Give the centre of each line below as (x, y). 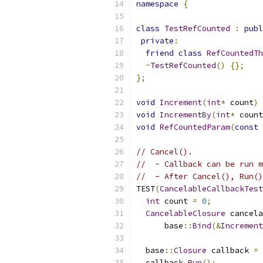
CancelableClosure (186, 213)
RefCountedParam (195, 127)
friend (160, 53)
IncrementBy (186, 115)
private (157, 41)
